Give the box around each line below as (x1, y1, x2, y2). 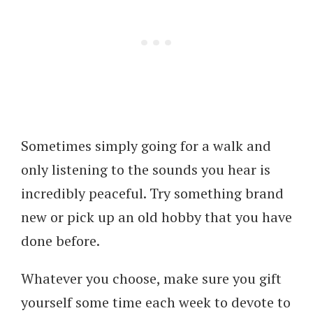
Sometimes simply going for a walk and (21, 136, 271, 156)
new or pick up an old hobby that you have (21, 208, 292, 227)
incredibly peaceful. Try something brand (21, 184, 284, 203)
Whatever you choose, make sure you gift (21, 269, 282, 289)
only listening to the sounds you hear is (21, 160, 270, 180)
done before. (21, 231, 100, 251)
